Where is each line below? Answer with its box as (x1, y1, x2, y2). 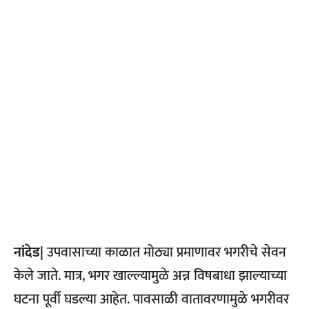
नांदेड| (14, 241, 43, 265)
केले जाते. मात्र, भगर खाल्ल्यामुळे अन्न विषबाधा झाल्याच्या (14, 264, 287, 288)
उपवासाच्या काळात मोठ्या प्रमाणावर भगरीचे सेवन (43, 241, 286, 265)
